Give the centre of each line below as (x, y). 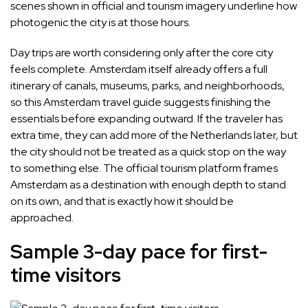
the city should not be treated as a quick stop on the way (148, 152)
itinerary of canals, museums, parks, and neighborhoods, (147, 86)
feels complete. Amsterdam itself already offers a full (139, 69)
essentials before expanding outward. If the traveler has (146, 119)
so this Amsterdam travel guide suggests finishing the (141, 102)
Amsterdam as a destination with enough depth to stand (148, 185)
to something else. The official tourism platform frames (144, 168)
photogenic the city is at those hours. (100, 23)
